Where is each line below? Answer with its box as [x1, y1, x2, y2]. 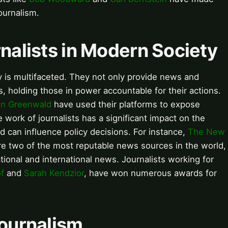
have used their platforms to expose [51, 99, 200, 110]
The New [188, 127, 225, 137]
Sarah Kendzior [24, 168, 84, 179]
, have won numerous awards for [84, 168, 217, 179]
